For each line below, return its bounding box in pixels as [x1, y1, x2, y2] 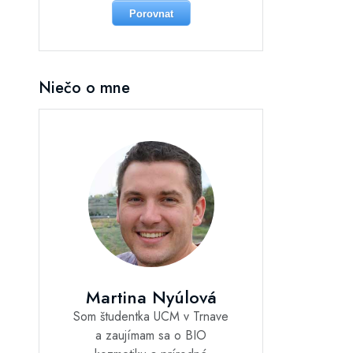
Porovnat [128, 7, 173, 20]
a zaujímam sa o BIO [95, 325, 206, 344]
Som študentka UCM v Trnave [73, 307, 229, 325]
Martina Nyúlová [85, 284, 217, 310]
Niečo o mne [39, 76, 130, 99]
